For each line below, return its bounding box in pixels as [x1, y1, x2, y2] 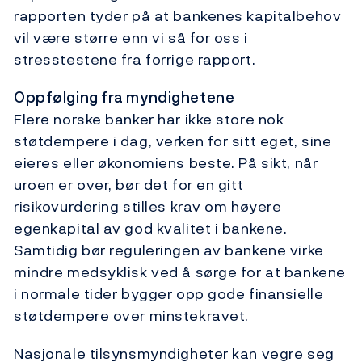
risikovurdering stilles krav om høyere [14, 196, 282, 218]
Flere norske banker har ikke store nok [14, 108, 284, 131]
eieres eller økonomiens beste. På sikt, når [14, 152, 318, 175]
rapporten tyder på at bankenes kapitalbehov [14, 5, 342, 27]
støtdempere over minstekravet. [14, 305, 249, 327]
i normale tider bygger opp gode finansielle [14, 283, 324, 305]
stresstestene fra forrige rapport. [14, 48, 256, 71]
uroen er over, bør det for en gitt [14, 174, 244, 196]
